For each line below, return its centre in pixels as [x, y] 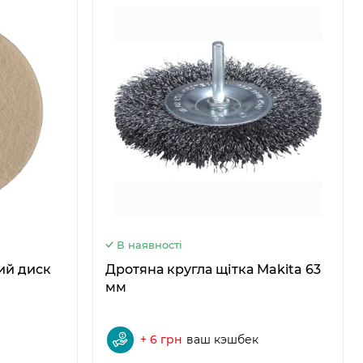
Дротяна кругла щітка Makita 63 [213, 269]
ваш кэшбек [222, 340]
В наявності [149, 244]
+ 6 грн [161, 340]
